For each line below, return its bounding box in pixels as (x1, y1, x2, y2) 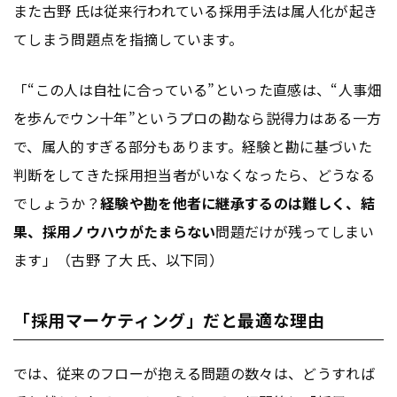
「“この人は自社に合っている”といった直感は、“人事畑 (13, 79, 382, 101)
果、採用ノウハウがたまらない (13, 221, 216, 243)
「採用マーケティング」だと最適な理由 (13, 307, 325, 332)
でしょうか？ (13, 192, 100, 214)
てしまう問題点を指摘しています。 (13, 28, 244, 51)
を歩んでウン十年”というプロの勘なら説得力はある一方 (13, 107, 382, 129)
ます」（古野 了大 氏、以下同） (13, 249, 224, 271)
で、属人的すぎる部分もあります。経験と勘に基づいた (13, 136, 373, 158)
